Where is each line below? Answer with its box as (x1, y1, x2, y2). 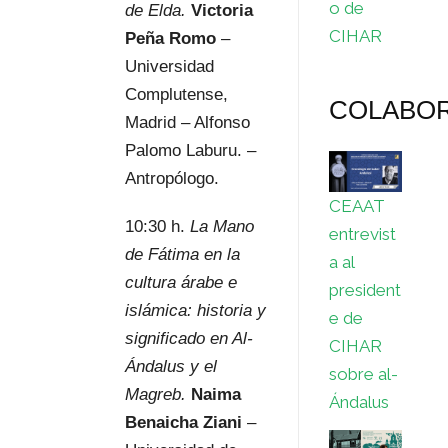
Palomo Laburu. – (124, 140, 256, 160)
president (329, 279, 402, 300)
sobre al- (329, 363, 399, 384)
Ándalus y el (124, 356, 217, 376)
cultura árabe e (124, 272, 237, 292)
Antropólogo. (124, 168, 219, 188)
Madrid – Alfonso (124, 112, 250, 132)
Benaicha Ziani (124, 412, 242, 432)
